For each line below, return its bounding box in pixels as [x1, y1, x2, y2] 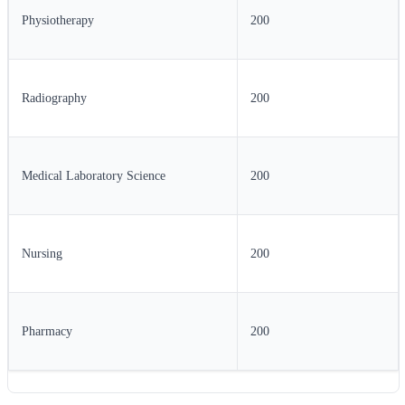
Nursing [22, 247, 62, 261]
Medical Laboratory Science [22, 169, 165, 184]
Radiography [22, 91, 87, 106]
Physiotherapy [22, 14, 94, 28]
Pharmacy [22, 325, 72, 339]
